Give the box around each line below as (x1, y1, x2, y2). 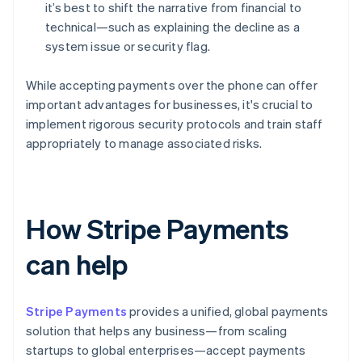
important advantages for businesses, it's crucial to (26, 95, 314, 112)
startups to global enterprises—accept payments (26, 341, 306, 358)
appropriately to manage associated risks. (26, 134, 263, 151)
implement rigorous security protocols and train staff (26, 115, 323, 132)
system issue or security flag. (45, 37, 210, 54)
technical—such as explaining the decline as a (45, 18, 301, 35)
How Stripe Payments (26, 210, 289, 246)
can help (26, 246, 128, 281)
